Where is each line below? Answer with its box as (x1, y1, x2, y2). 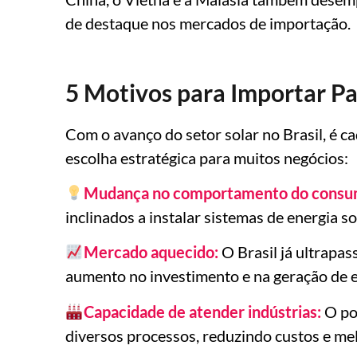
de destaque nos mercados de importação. (65, 14, 351, 33)
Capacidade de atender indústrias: (83, 301, 321, 321)
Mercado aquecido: (83, 242, 218, 262)
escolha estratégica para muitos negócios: (65, 147, 348, 167)
